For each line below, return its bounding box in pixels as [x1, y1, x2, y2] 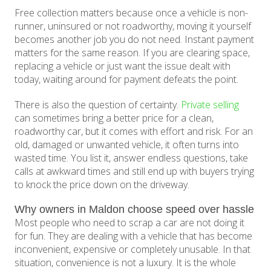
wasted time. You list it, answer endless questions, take [15, 151, 249, 165]
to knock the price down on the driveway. [15, 178, 190, 192]
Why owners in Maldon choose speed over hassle [15, 203, 255, 216]
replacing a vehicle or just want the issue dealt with [15, 59, 231, 73]
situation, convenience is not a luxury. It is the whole [15, 256, 237, 270]
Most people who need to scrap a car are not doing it [15, 216, 245, 230]
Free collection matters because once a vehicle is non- [15, 6, 249, 20]
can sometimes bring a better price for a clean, [15, 111, 214, 125]
